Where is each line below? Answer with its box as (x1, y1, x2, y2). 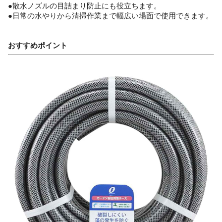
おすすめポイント (8, 41, 67, 50)
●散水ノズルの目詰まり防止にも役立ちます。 (8, 1, 161, 10)
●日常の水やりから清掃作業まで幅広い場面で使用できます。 (8, 11, 213, 20)
